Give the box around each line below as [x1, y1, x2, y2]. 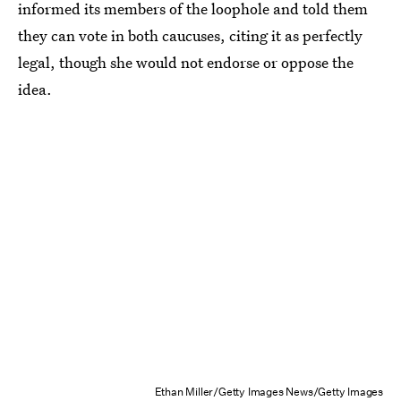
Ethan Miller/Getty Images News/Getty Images [154, 383, 383, 399]
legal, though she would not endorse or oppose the [18, 52, 354, 73]
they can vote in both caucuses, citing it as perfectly [18, 25, 363, 47]
